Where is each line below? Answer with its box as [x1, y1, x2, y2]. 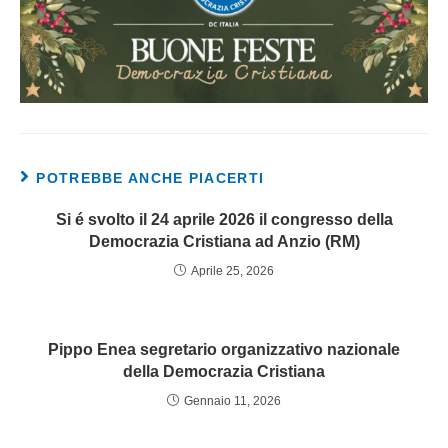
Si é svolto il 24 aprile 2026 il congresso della [55, 211, 393, 229]
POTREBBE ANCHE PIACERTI [36, 170, 265, 187]
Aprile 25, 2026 [191, 264, 274, 279]
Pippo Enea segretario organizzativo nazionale [48, 341, 400, 359]
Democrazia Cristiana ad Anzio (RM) [88, 233, 360, 251]
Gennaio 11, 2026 [184, 394, 281, 409]
